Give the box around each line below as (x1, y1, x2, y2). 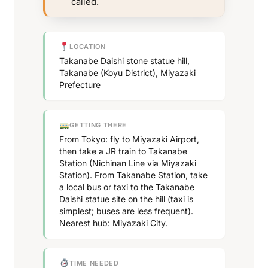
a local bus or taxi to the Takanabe (59, 181, 194, 192)
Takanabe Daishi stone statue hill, (59, 55, 190, 66)
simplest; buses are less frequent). (59, 205, 193, 216)
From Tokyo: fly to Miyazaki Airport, (59, 133, 199, 144)
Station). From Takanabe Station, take (59, 169, 208, 180)
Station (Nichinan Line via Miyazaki (59, 157, 196, 168)
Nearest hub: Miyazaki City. (59, 217, 167, 228)
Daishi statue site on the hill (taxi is (59, 193, 193, 204)
